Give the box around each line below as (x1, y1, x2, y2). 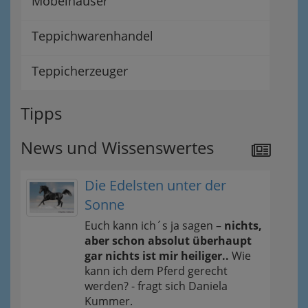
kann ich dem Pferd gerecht (85, 263, 228, 278)
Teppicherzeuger (32, 62, 128, 79)
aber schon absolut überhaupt (85, 232, 252, 248)
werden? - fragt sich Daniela (85, 278, 228, 294)
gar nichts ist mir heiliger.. (85, 247, 229, 263)
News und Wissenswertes (21, 135, 214, 159)
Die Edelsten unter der (85, 175, 226, 195)
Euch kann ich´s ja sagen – (85, 217, 224, 233)
